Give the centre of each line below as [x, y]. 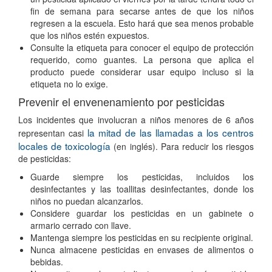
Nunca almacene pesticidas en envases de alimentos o [142, 249]
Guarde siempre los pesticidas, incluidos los [142, 176]
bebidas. [47, 261]
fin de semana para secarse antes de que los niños [142, 11]
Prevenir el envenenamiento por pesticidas [121, 101]
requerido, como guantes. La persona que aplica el [142, 59]
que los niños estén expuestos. [90, 35]
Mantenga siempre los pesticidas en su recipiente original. [142, 237]
